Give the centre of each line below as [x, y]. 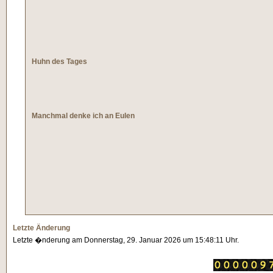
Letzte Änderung [41, 228]
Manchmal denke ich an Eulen [83, 116]
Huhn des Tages [59, 62]
